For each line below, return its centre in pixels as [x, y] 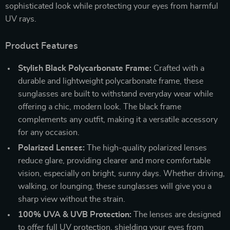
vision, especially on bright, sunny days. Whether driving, [121, 173]
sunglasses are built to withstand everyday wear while [116, 94]
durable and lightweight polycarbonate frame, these [111, 81]
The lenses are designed [176, 214]
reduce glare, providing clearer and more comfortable [114, 160]
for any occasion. [49, 132]
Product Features [42, 46]
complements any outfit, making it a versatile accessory [118, 119]
